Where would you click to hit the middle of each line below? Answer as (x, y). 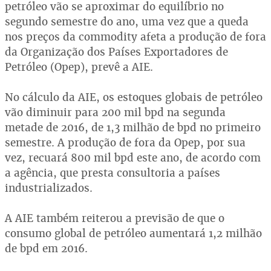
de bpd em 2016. (46, 248)
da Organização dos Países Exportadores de (116, 52)
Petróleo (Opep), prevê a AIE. (79, 67)
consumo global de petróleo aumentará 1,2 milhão (133, 233)
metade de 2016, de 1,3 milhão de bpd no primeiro (133, 127)
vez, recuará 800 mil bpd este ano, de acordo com (133, 158)
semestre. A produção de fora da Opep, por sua (125, 142)
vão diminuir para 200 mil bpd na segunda (115, 112)
